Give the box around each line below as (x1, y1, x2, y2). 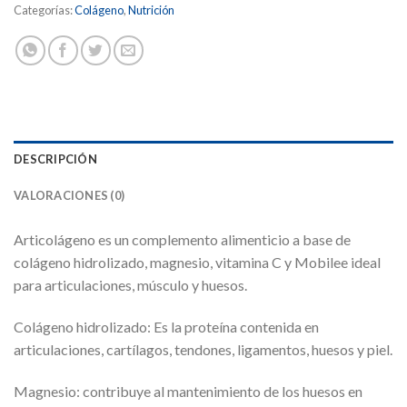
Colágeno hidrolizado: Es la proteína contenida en (14, 317, 319, 335)
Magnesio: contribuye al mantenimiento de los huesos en (14, 382, 362, 400)
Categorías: (14, 3, 74, 18)
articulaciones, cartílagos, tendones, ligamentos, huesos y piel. (14, 340, 392, 358)
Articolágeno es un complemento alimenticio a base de (14, 231, 351, 249)
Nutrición (128, 3, 174, 18)
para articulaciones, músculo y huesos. (14, 276, 247, 294)
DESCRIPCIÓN (14, 152, 97, 167)
